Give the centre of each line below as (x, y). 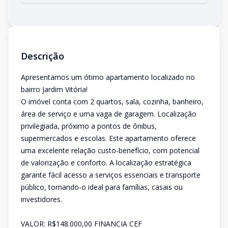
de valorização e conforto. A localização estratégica (106, 163)
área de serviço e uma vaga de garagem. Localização (109, 114)
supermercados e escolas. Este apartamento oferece (108, 138)
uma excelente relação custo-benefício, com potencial (110, 150)
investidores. (41, 199)
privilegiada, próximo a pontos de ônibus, (89, 126)
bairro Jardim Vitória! (54, 89)
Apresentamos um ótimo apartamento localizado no (108, 77)
